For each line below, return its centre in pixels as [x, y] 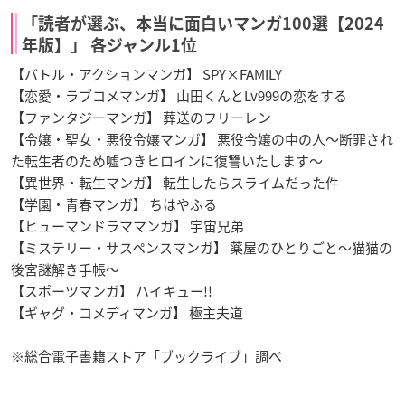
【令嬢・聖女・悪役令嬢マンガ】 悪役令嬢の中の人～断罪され [202, 140]
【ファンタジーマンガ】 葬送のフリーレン [141, 118]
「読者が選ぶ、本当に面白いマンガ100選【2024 [203, 24]
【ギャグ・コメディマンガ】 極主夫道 [127, 313]
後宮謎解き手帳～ [65, 270]
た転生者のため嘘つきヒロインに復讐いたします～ [167, 161]
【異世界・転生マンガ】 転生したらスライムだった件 [175, 183]
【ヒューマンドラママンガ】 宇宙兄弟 [127, 226]
